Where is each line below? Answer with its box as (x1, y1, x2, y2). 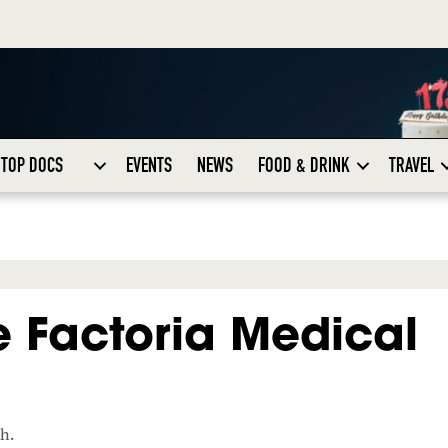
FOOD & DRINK (257, 153, 350, 178)
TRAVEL (388, 153, 434, 178)
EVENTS (125, 153, 172, 178)
